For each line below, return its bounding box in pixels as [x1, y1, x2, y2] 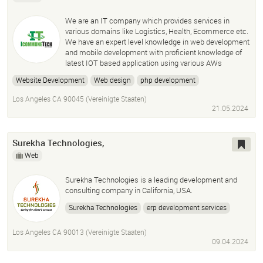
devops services [88, 89, 138, 99]
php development [140, 75, 195, 85]
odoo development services [69, 217, 155, 227]
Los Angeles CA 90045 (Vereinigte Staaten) [12, 94, 147, 104]
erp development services [147, 203, 227, 213]
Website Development [16, 75, 85, 85]
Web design [94, 75, 131, 85]
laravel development [16, 89, 79, 99]
